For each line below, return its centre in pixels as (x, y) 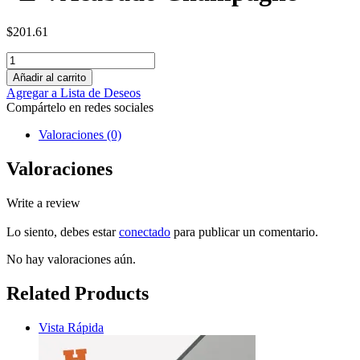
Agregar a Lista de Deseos (74, 92)
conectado (145, 232)
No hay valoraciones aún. (71, 260)
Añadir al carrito (49, 77)
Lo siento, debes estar (63, 232)
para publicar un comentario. (244, 232)
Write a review (43, 202)
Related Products (78, 294)
